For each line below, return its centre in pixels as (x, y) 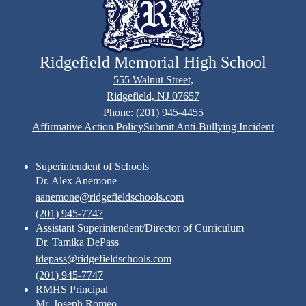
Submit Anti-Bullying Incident (209, 127)
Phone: (119, 113)
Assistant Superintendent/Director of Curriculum (140, 228)
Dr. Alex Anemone (76, 181)
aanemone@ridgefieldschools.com (110, 197)
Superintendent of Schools (92, 167)
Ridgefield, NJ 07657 (153, 96)
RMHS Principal (72, 290)
